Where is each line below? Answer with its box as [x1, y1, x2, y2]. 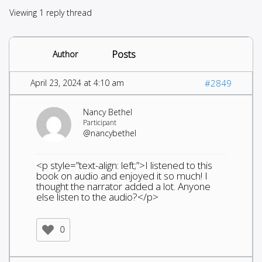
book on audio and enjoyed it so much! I [36, 168, 208, 182]
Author [52, 48, 78, 60]
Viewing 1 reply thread [9, 6, 92, 18]
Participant [83, 117, 116, 127]
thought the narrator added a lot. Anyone [36, 179, 211, 193]
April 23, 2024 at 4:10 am [30, 77, 124, 88]
